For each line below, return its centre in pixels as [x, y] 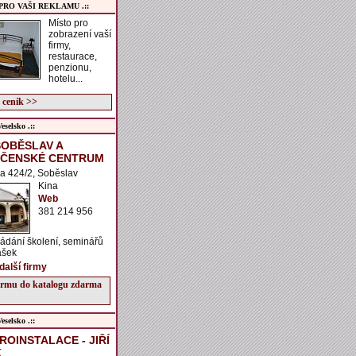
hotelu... [66, 79]
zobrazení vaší [80, 34]
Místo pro [68, 23]
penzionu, [70, 68]
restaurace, [73, 56]
